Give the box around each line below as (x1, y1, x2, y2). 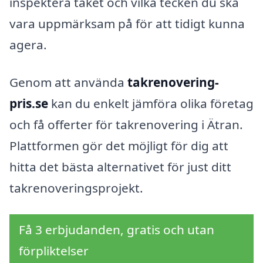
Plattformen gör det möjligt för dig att (9, 137, 228, 154)
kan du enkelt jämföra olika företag (48, 95, 254, 112)
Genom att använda (9, 73, 127, 90)
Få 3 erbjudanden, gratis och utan (19, 221, 214, 238)
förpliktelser (19, 242, 89, 259)
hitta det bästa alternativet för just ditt (9, 158, 231, 175)
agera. (9, 36, 47, 53)
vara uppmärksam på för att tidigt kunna (9, 15, 245, 32)
